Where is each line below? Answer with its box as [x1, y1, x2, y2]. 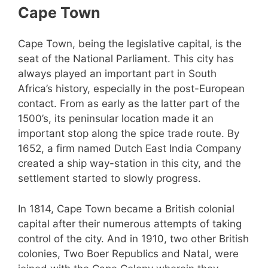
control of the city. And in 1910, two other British [18, 232, 249, 245]
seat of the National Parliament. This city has [18, 53, 234, 65]
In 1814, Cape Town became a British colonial [18, 202, 234, 215]
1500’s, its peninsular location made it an [18, 112, 214, 125]
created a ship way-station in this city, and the [18, 157, 241, 170]
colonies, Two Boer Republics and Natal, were [18, 247, 239, 260]
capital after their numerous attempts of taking [18, 217, 242, 230]
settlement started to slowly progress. [18, 172, 201, 185]
